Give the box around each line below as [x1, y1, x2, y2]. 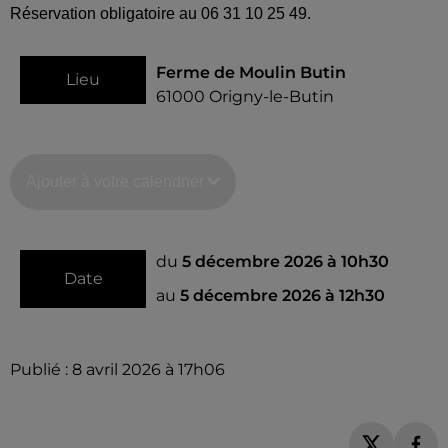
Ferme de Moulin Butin [156, 63, 346, 82]
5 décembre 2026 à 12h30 [180, 286, 385, 305]
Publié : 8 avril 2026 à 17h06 [10, 360, 225, 379]
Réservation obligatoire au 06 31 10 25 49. [10, 5, 311, 22]
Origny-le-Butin [209, 87, 334, 106]
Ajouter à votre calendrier [26, 173, 204, 190]
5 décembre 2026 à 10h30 [182, 252, 389, 271]
